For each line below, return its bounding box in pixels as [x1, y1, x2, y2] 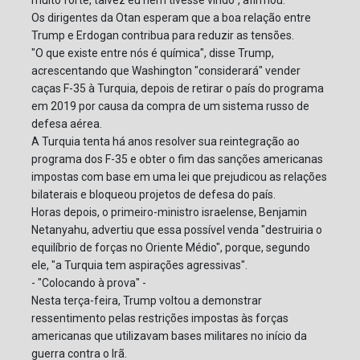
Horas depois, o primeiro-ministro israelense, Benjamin [31, 206, 307, 219]
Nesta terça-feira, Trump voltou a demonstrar [31, 294, 262, 308]
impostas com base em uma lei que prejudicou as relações [31, 170, 327, 184]
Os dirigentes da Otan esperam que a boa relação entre [31, 11, 311, 25]
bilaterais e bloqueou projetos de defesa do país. [31, 188, 276, 202]
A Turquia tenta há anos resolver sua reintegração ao [31, 135, 300, 149]
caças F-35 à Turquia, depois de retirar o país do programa [31, 82, 324, 96]
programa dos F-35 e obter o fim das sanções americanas [31, 153, 323, 166]
